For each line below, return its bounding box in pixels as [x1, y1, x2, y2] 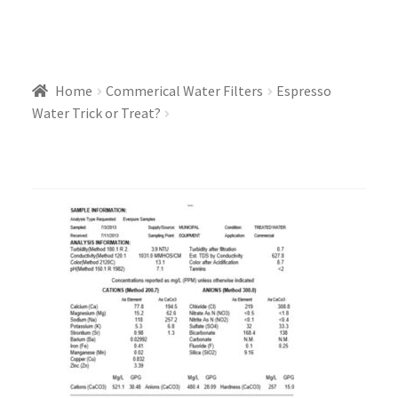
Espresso [276, 81, 332, 99]
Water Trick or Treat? [31, 103, 161, 122]
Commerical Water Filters [106, 81, 264, 99]
